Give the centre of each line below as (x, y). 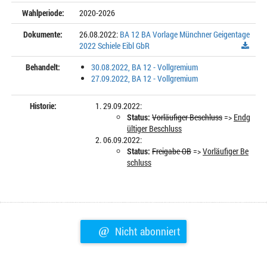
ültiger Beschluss (154, 128)
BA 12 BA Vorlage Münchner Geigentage (185, 34)
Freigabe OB (172, 151)
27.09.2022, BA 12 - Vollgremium (145, 78)
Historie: (43, 106)
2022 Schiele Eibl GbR (114, 46)
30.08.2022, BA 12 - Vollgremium (145, 67)
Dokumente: (43, 34)
